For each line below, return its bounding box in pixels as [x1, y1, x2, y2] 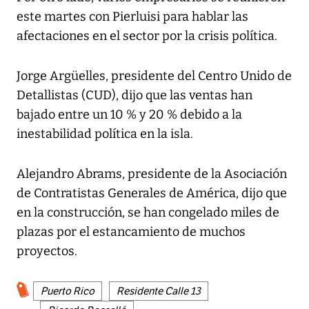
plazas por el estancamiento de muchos [17, 224, 246, 240]
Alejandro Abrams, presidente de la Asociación [17, 166, 287, 182]
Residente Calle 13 [117, 285, 201, 298]
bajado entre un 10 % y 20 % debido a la [17, 107, 242, 123]
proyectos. [17, 243, 77, 259]
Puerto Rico [41, 285, 94, 298]
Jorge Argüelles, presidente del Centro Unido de [17, 68, 292, 84]
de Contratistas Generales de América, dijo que [17, 186, 287, 201]
